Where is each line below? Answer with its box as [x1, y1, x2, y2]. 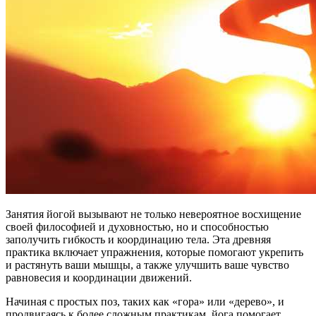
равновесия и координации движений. [6, 272, 192, 284]
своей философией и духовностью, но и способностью [6, 221, 269, 233]
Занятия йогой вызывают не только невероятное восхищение [6, 208, 301, 221]
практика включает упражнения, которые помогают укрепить [6, 246, 303, 259]
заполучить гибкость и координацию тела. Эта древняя [6, 233, 271, 246]
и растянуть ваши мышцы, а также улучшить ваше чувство [6, 259, 289, 272]
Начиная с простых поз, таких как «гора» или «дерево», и [6, 296, 284, 308]
